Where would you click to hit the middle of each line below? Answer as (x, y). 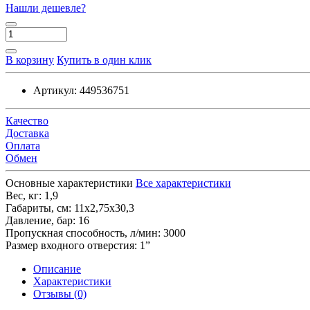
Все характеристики (183, 183)
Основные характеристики (69, 183)
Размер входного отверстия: (71, 245)
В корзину (30, 60)
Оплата (23, 145)
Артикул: (55, 90)
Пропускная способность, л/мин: (83, 232)
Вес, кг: (24, 195)
